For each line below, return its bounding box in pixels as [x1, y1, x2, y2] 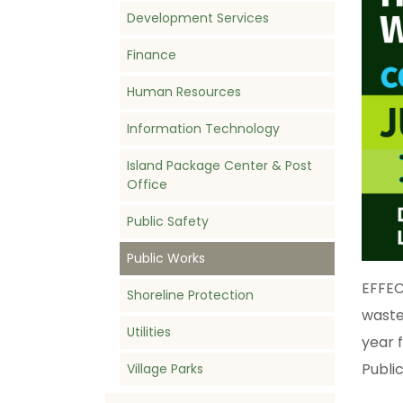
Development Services [127, 9, 269, 28]
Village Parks [127, 360, 203, 379]
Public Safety [127, 212, 209, 231]
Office [127, 175, 167, 194]
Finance [127, 46, 176, 65]
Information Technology [127, 120, 280, 139]
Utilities [127, 323, 171, 342]
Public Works [127, 249, 205, 268]
